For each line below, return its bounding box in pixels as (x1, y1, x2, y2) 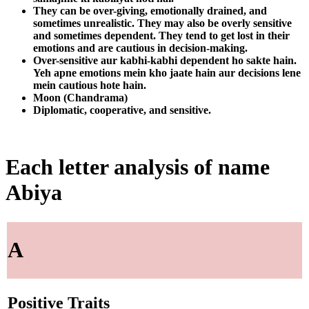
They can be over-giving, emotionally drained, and (33, 4, 267, 17)
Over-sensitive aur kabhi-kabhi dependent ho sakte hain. (33, 54, 297, 66)
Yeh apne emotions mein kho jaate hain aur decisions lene (33, 66, 301, 79)
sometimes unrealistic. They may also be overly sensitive (33, 17, 292, 29)
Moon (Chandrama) (33, 91, 128, 103)
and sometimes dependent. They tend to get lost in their (33, 29, 290, 41)
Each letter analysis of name (6, 154, 270, 180)
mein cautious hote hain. (33, 79, 146, 91)
